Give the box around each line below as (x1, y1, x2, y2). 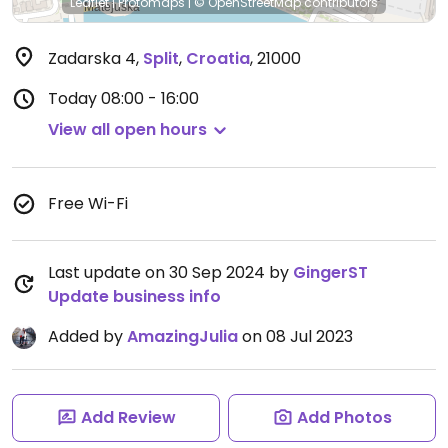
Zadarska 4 (48, 47, 136, 70)
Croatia (186, 47, 250, 70)
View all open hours (48, 118, 207, 141)
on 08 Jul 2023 (238, 325, 353, 348)
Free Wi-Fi (48, 192, 128, 215)
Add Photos (296, 406, 392, 429)
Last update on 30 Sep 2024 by (48, 261, 293, 284)
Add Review (80, 406, 176, 429)
